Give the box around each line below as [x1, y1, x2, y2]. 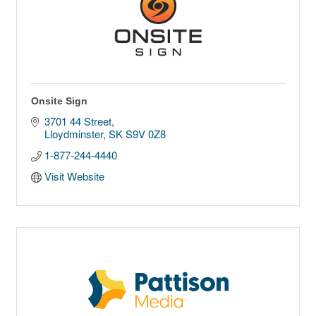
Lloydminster [44, 126, 103, 142]
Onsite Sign [31, 95, 87, 107]
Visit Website [44, 169, 104, 184]
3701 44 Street [44, 114, 111, 129]
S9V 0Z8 [125, 126, 166, 142]
